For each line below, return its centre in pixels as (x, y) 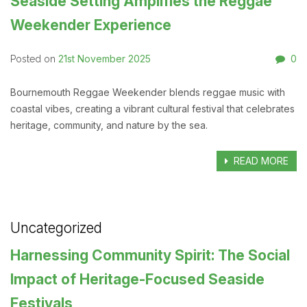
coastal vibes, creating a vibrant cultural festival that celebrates (152, 108)
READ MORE (260, 161)
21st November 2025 (105, 59)
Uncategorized (56, 228)
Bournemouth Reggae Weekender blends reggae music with (148, 92)
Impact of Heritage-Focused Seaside (137, 280)
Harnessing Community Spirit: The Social (150, 256)
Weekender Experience (91, 25)
